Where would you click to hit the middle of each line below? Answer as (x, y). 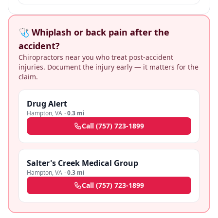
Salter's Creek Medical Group (82, 163)
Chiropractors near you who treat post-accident (96, 57)
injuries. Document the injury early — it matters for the (109, 67)
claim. (28, 77)
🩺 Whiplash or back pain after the (94, 32)
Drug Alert (47, 104)
